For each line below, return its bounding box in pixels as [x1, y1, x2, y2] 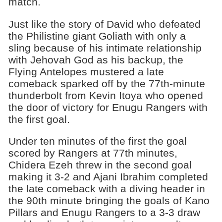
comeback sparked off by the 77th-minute [8, 77, 205, 89]
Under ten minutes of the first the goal [8, 135, 187, 147]
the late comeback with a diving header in [8, 183, 205, 195]
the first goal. [8, 113, 70, 125]
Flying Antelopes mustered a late [8, 65, 164, 77]
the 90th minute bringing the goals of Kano [8, 195, 210, 207]
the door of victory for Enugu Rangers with [8, 101, 208, 113]
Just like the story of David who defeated [8, 18, 201, 30]
